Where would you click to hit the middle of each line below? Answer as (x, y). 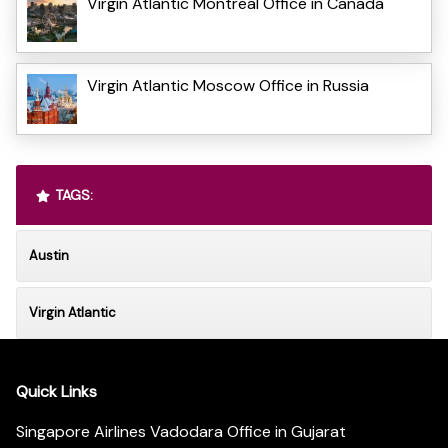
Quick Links (56, 392)
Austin (49, 255)
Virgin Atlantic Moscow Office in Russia (228, 85)
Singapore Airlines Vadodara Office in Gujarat (181, 432)
